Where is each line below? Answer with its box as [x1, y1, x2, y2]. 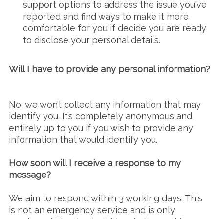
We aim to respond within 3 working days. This [8, 193, 202, 204]
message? [8, 170, 51, 180]
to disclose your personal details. [22, 35, 160, 45]
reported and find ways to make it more [22, 11, 189, 22]
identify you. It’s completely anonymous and [8, 111, 192, 122]
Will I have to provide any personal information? [8, 64, 210, 75]
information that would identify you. [8, 134, 160, 145]
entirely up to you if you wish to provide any [8, 123, 193, 133]
